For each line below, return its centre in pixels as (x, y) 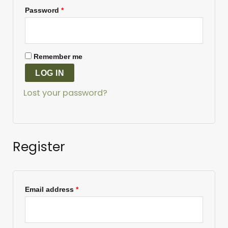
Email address (51, 189)
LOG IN (50, 73)
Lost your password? (66, 93)
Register (39, 147)
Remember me (58, 57)
